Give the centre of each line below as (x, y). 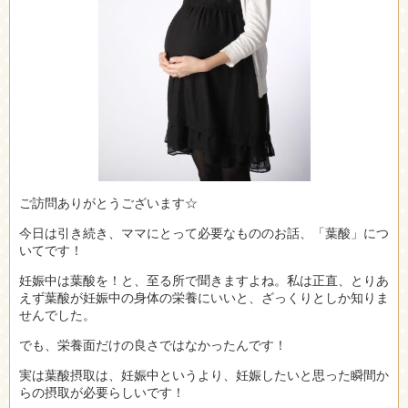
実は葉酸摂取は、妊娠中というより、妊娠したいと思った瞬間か (204, 375)
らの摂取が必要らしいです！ (102, 393)
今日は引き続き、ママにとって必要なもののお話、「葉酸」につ (204, 233)
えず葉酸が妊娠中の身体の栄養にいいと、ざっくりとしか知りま (204, 298)
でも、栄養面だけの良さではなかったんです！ (153, 345)
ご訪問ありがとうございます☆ (108, 203)
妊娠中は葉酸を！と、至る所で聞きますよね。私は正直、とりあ (204, 280)
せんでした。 (57, 315)
